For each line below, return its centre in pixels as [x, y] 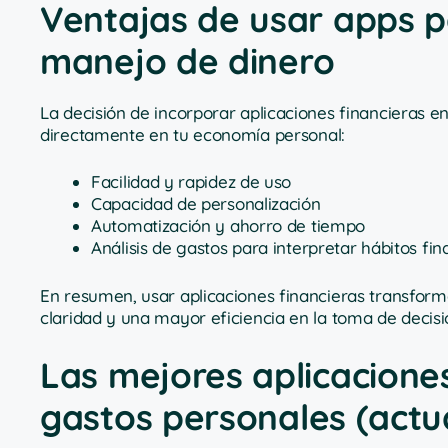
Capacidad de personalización [206, 204]
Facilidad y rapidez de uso [191, 182]
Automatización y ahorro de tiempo [228, 226]
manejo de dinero [187, 60]
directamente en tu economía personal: [192, 134]
